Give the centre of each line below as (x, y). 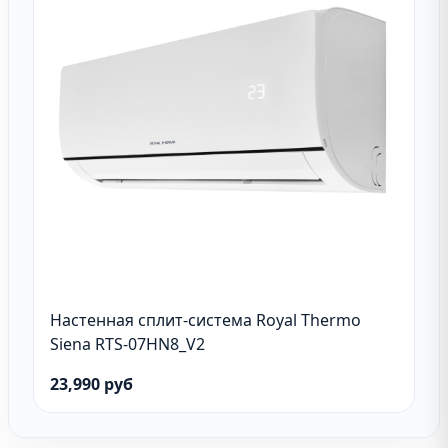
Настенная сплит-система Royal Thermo (205, 320)
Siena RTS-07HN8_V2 (127, 344)
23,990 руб (91, 384)
